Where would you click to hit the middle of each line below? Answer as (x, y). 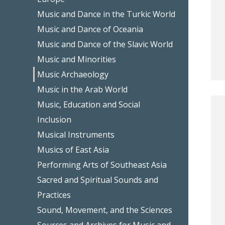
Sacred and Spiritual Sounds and (98, 180)
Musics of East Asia (73, 149)
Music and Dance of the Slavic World (105, 44)
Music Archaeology (73, 74)
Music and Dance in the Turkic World (106, 14)
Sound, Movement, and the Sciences (105, 210)
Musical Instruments (76, 134)
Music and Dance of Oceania (90, 29)
